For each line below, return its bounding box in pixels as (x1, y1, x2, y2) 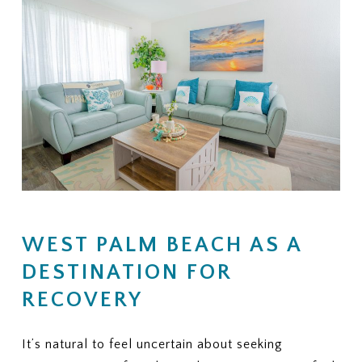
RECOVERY (21, 288, 143, 312)
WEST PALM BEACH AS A (21, 233, 302, 257)
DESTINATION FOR (21, 260, 233, 284)
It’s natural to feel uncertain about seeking (21, 336, 283, 351)
